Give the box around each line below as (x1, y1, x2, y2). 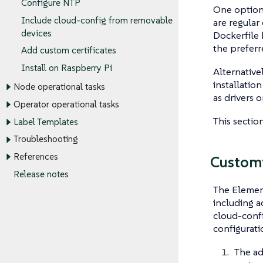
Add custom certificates (21, 45, 116, 56)
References (13, 151, 58, 163)
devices (21, 28, 52, 39)
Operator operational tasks (13, 99, 119, 110)
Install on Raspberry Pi (21, 62, 112, 74)
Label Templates (13, 116, 78, 128)
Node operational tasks (13, 81, 105, 93)
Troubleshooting (13, 133, 78, 145)
